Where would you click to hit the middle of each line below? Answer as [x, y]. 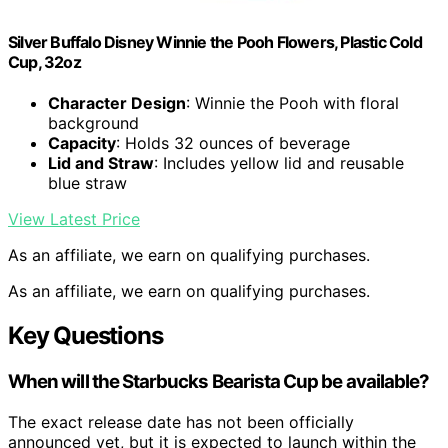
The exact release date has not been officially [181, 421]
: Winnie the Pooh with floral [292, 103]
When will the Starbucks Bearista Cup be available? [219, 382]
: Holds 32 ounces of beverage [233, 143]
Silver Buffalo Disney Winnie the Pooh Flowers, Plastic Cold [215, 42]
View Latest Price [74, 219]
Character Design [117, 103]
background [93, 123]
